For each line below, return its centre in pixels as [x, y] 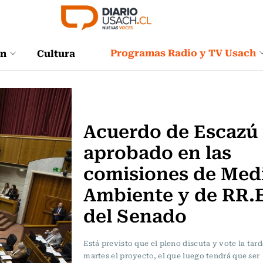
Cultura [56, 53]
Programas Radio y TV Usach [183, 52]
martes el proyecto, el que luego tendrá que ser [172, 255]
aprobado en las [158, 151]
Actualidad [109, 95]
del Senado [135, 215]
